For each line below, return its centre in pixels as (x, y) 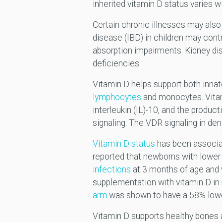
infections (111, 170)
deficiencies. (118, 64)
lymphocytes (117, 97)
